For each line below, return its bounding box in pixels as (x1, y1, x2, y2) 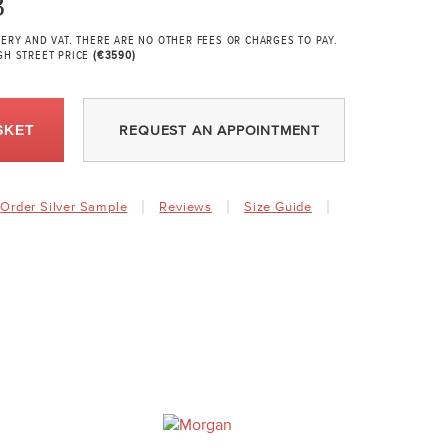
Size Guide (244, 199, 313, 215)
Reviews (159, 199, 213, 215)
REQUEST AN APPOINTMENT (119, 122, 321, 139)
